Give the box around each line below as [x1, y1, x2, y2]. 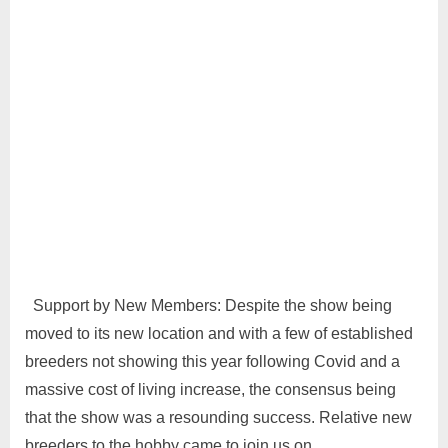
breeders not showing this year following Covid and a [25, 352, 400, 370]
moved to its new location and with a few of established [25, 324, 413, 342]
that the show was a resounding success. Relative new [25, 408, 412, 426]
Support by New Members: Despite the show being [25, 296, 392, 314]
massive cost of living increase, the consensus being [25, 380, 396, 398]
